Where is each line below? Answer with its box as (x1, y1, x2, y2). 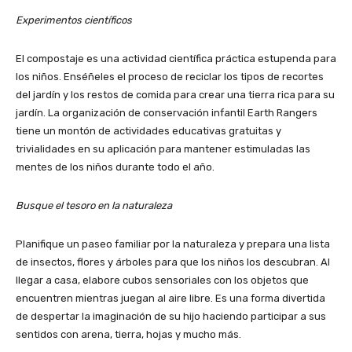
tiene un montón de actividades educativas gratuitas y (16, 125, 281, 137)
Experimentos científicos (16, 14, 132, 26)
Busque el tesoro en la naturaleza (16, 200, 172, 211)
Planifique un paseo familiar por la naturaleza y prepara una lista (16, 238, 330, 250)
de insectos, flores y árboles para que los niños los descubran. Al (16, 256, 330, 268)
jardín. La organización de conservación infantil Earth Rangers (16, 107, 317, 119)
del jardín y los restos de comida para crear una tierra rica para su (16, 89, 335, 101)
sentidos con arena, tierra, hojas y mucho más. (16, 328, 241, 340)
